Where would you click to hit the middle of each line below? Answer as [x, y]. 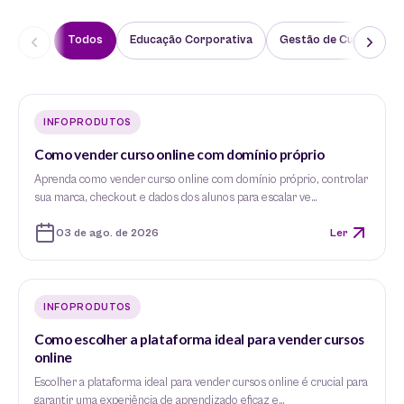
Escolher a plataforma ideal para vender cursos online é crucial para [201, 383]
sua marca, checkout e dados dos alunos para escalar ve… [176, 198]
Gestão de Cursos [329, 40]
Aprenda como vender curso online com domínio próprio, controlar [201, 180]
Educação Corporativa [191, 40]
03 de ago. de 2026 [107, 233]
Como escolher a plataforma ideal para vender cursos [199, 339]
